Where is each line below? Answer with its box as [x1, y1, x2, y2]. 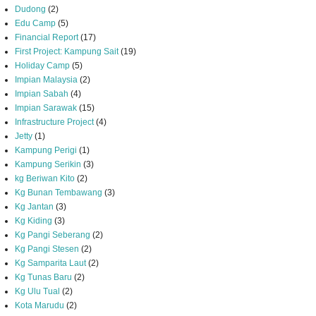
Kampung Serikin [15, 159, 81, 169]
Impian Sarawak [15, 103, 77, 113]
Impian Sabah [15, 89, 68, 99]
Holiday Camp [15, 61, 70, 71]
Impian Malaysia [15, 75, 78, 85]
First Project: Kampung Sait [15, 47, 119, 56]
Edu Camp [15, 18, 56, 28]
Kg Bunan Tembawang [15, 188, 102, 197]
